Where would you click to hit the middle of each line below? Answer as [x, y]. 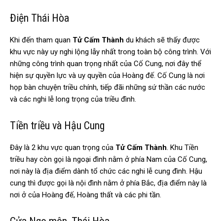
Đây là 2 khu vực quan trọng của [63, 147]
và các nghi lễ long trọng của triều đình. [73, 99]
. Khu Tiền [183, 147]
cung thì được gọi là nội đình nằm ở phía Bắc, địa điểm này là [108, 183]
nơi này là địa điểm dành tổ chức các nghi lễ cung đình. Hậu [106, 171]
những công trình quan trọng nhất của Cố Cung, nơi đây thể [106, 63]
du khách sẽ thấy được [163, 40]
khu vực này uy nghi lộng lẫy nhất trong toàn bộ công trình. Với [110, 52]
